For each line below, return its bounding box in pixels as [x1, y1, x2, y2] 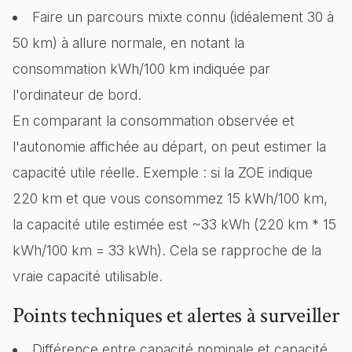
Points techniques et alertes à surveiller [13, 301, 339, 330]
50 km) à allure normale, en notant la [13, 35, 244, 51]
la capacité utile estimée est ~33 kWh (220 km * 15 [13, 216, 336, 233]
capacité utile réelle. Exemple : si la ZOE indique [13, 164, 313, 181]
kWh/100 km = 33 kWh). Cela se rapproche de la [13, 242, 321, 258]
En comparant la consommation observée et [13, 112, 295, 129]
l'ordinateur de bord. [13, 86, 141, 103]
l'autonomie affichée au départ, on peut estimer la [13, 138, 326, 155]
